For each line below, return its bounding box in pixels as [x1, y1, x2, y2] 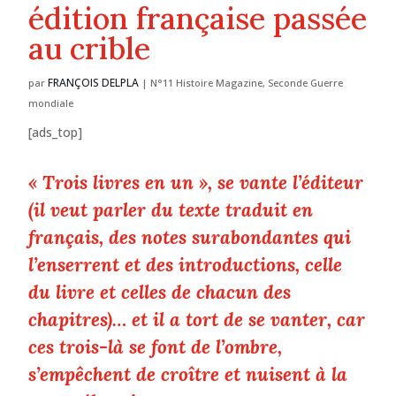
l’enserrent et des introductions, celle [28, 253, 343, 278]
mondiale [28, 96, 74, 110]
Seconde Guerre [268, 76, 344, 90]
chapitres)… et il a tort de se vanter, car [28, 308, 366, 332]
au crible [28, 29, 151, 68]
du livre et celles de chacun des [28, 280, 292, 305]
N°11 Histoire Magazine [150, 76, 263, 90]
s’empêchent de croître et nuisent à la [28, 362, 348, 387]
